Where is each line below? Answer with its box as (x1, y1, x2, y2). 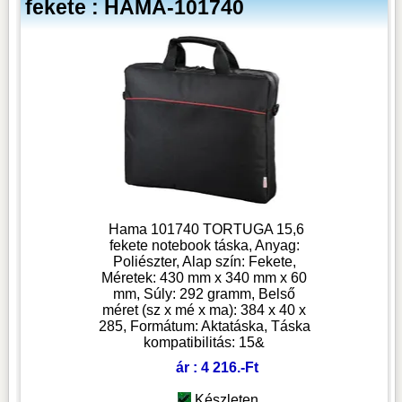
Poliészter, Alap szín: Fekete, (112, 254, 296, 270)
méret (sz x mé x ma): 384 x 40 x (102, 302, 307, 319)
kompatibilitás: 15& (144, 335, 266, 351)
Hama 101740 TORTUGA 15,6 (108, 222, 304, 238)
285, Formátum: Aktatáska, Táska (98, 319, 310, 335)
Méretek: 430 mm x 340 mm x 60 (101, 270, 308, 286)
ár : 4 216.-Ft (175, 360, 258, 376)
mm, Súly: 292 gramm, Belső (113, 286, 296, 302)
